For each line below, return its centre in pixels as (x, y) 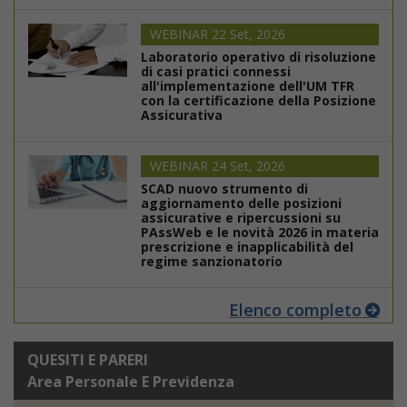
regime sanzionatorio (211, 262)
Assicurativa (181, 115)
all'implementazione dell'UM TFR (247, 86)
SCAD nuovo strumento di (224, 189)
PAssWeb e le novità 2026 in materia (259, 233)
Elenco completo (295, 310)
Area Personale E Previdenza (131, 382)
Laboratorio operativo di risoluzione (258, 57)
